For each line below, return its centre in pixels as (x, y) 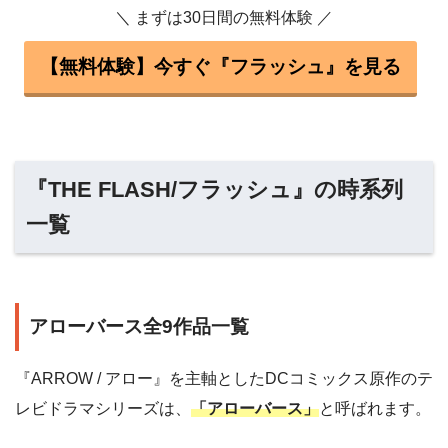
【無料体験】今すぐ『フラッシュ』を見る (220, 66)
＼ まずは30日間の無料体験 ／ (224, 17)
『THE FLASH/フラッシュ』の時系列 (215, 189)
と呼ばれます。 (375, 409)
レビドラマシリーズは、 (103, 409)
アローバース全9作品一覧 (139, 326)
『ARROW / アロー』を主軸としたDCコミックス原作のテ (224, 379)
